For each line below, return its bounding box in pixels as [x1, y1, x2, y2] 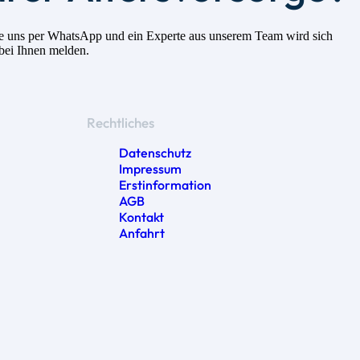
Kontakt [118, 208, 164, 225]
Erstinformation [118, 176, 211, 193]
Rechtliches [86, 113, 154, 131]
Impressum [118, 160, 182, 177]
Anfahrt [118, 224, 165, 241]
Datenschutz [118, 144, 191, 161]
